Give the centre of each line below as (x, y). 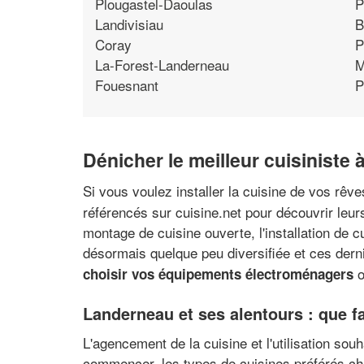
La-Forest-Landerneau (162, 64)
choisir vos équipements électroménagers (218, 273)
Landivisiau (129, 24)
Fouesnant (127, 84)
